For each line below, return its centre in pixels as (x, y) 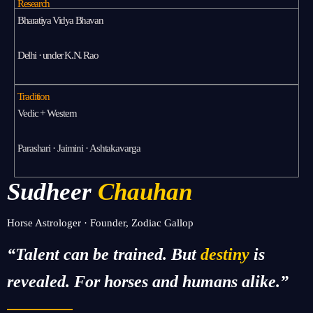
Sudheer (49, 192)
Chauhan (145, 192)
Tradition (34, 97)
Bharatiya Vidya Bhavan (60, 21)
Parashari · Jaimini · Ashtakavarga (79, 148)
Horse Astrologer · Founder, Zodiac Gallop (100, 223)
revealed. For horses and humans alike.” (148, 282)
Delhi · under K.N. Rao (58, 55)
